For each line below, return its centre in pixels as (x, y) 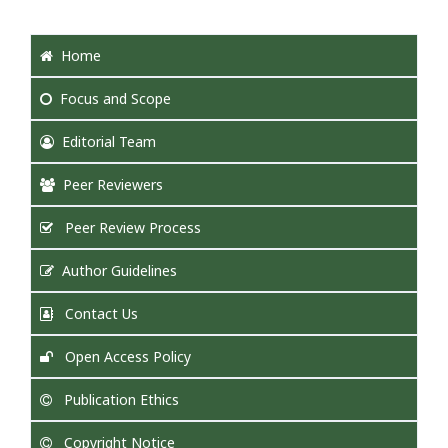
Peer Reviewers (113, 184)
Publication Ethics (119, 399)
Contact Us (99, 313)
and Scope (135, 98)
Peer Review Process (131, 227)
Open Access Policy (126, 356)
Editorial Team (109, 141)
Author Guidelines (119, 270)
